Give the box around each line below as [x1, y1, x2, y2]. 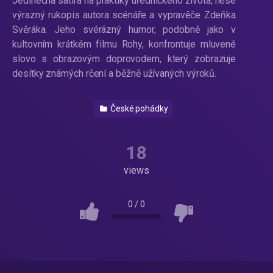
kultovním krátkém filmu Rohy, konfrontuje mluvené [12, 38, 236, 51]
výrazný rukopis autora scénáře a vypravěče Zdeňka [12, 9, 236, 21]
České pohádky [108, 104, 168, 114]
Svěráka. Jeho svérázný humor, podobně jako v [12, 24, 236, 36]
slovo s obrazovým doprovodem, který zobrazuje [12, 53, 236, 65]
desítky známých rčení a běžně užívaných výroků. [12, 68, 217, 80]
